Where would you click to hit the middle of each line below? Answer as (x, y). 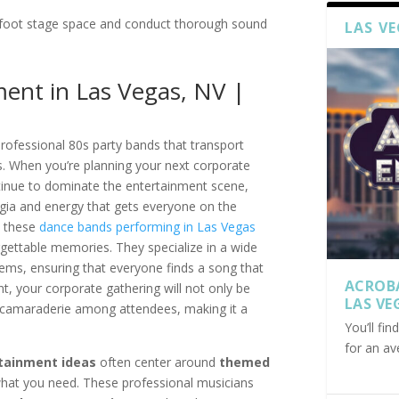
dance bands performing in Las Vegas (148, 227)
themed (245, 362)
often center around (158, 362)
